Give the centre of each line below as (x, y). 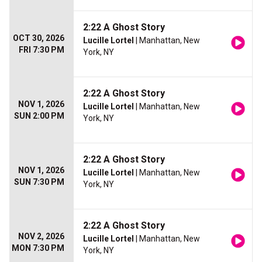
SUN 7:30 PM (39, 182)
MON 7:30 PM (38, 248)
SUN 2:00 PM (39, 116)
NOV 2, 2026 (41, 236)
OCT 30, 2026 (39, 38)
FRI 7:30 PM (42, 50)
